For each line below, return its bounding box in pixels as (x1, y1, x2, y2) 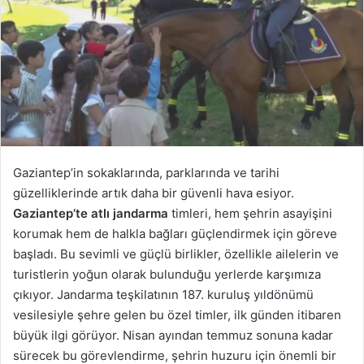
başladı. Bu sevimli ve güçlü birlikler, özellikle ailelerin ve (13, 246, 339, 262)
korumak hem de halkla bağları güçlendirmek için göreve (13, 226, 337, 242)
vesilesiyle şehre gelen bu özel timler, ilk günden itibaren (13, 307, 341, 323)
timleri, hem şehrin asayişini (168, 206, 332, 222)
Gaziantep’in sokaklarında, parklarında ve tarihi (13, 165, 279, 181)
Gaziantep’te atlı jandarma (13, 206, 168, 222)
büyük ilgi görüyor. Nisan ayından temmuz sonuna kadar (13, 327, 333, 344)
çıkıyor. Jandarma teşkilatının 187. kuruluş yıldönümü (13, 287, 314, 303)
